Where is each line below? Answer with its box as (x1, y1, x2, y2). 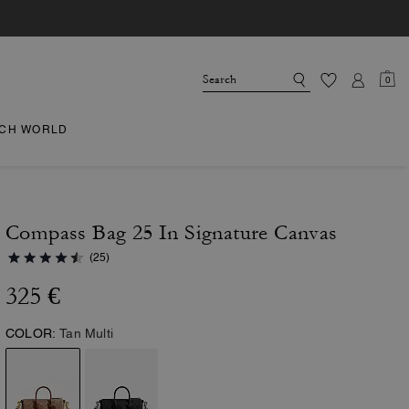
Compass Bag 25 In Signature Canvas (5, 221, 338, 245)
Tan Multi (59, 326, 114, 341)
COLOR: (5, 326, 57, 341)
